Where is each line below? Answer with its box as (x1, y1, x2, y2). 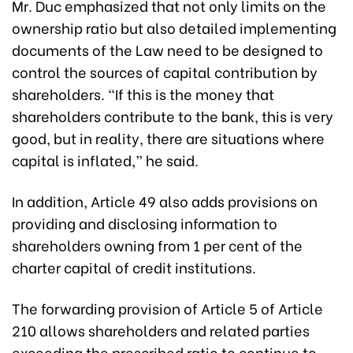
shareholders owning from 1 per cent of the (12, 233, 303, 255)
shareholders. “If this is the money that (12, 82, 274, 104)
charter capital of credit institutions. (12, 255, 256, 277)
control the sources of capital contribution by (12, 60, 318, 82)
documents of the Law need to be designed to (12, 38, 323, 60)
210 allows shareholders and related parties (12, 318, 310, 340)
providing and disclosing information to (12, 211, 277, 233)
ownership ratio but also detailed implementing (12, 16, 336, 38)
